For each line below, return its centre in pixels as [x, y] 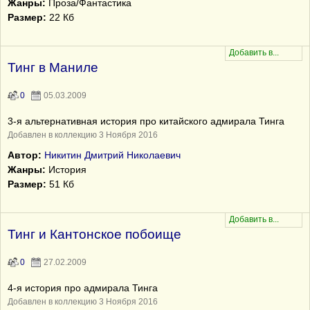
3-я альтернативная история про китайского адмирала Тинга [146, 121]
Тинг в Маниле [53, 67]
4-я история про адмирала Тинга [83, 288]
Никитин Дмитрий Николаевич [112, 155]
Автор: [25, 155]
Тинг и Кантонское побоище [94, 234]
